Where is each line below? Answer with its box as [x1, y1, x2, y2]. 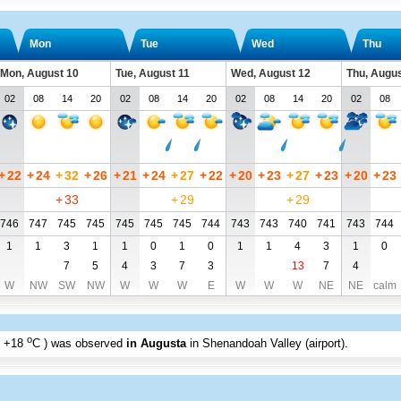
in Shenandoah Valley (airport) [189, 337, 345, 351]
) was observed [43, 337, 126, 351]
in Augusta [125, 337, 186, 351]
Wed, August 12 [230, 67, 311, 80]
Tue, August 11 [115, 67, 190, 80]
